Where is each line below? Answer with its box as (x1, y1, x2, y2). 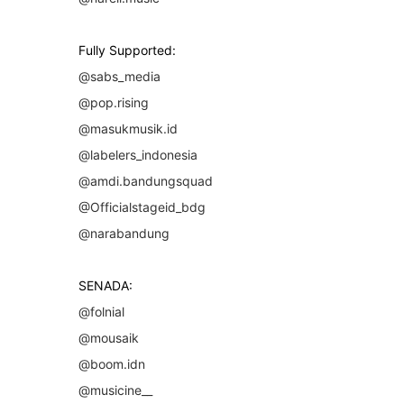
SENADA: (78, 277, 133, 293)
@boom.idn (78, 355, 145, 372)
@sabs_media (78, 68, 161, 84)
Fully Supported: (78, 41, 176, 58)
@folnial (78, 303, 124, 319)
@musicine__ (78, 381, 152, 398)
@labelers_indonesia (78, 146, 197, 162)
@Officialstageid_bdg (78, 198, 206, 215)
